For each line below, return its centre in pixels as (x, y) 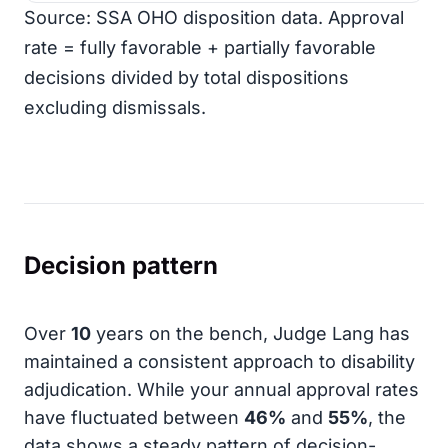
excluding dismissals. (115, 107)
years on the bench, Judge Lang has (250, 333)
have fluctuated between (134, 417)
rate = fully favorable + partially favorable (200, 47)
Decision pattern (121, 265)
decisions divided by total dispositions (186, 77)
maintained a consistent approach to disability (219, 361)
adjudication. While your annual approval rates (221, 389)
